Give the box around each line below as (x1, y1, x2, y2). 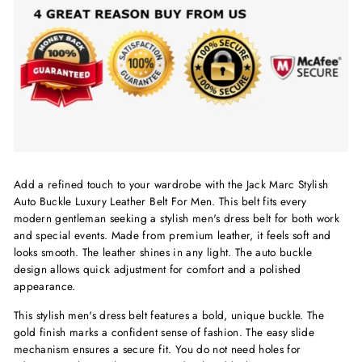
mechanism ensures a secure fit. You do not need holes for (14, 341, 301, 358)
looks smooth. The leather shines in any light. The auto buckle (14, 244, 313, 261)
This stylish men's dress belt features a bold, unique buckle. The (14, 307, 325, 324)
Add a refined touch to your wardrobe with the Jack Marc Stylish (14, 176, 329, 193)
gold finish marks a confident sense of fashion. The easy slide (14, 324, 315, 341)
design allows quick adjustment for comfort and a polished (14, 261, 301, 278)
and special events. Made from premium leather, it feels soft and (14, 227, 331, 244)
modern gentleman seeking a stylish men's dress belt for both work (14, 210, 340, 227)
